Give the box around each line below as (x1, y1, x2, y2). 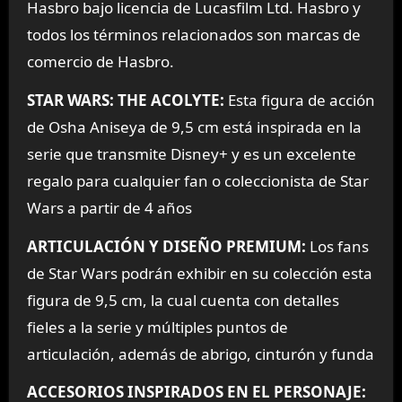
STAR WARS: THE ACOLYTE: (26, 89, 224, 110)
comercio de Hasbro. (26, 50, 174, 72)
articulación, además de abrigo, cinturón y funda (26, 343, 374, 364)
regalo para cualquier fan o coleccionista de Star (26, 170, 369, 191)
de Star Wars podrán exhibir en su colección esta (26, 262, 372, 284)
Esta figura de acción (223, 89, 375, 110)
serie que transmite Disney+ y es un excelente (26, 143, 356, 164)
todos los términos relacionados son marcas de (26, 23, 361, 45)
